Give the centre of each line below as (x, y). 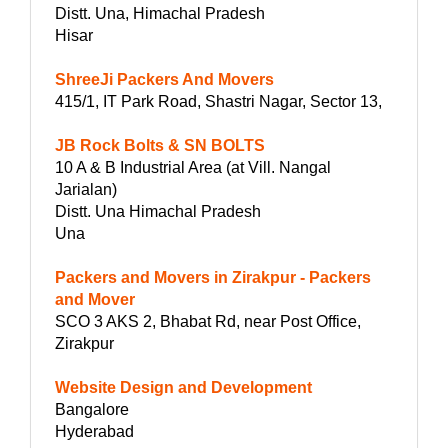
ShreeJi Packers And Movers (164, 79)
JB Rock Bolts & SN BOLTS (160, 145)
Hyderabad (94, 431)
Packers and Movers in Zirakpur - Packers (213, 277)
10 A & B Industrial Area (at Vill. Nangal (193, 167)
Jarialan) (86, 189)
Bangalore (92, 409)
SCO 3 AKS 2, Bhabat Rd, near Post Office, (208, 321)
